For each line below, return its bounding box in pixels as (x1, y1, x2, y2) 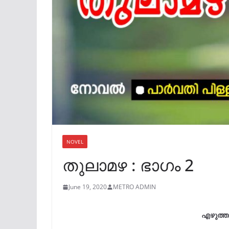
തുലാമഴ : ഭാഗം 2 (62, 154, 194, 176)
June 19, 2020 (68, 182, 107, 192)
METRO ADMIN (113, 182, 156, 192)
